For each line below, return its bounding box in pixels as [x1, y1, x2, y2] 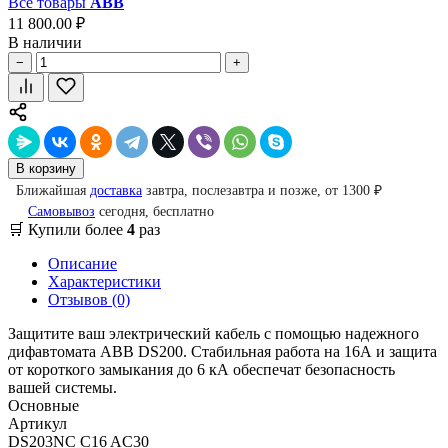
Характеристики [48, 272, 161, 290]
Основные [8, 396, 79, 414]
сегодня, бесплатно [95, 203, 214, 219]
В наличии [8, 33, 82, 51]
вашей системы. [8, 378, 117, 396]
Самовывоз [28, 203, 95, 219]
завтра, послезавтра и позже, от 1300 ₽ [142, 182, 382, 198]
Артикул [8, 414, 67, 432]
